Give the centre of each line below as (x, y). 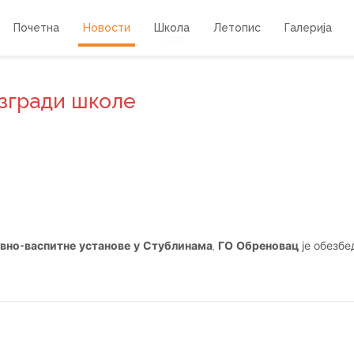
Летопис (237, 28)
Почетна (36, 28)
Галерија (308, 28)
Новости (107, 28)
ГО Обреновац (258, 246)
